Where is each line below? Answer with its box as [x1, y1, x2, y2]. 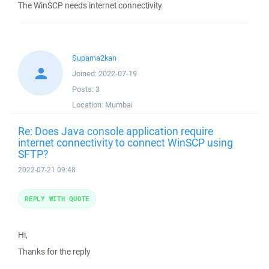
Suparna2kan [72, 53, 116, 63]
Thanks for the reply [18, 246, 90, 257]
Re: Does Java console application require [18, 124, 213, 138]
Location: [72, 100, 105, 110]
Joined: [72, 68, 98, 79]
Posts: [72, 84, 95, 94]
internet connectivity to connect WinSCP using [18, 135, 233, 150]
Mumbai [105, 100, 133, 110]
